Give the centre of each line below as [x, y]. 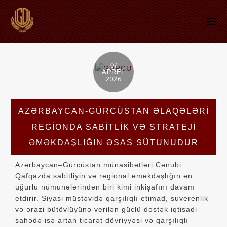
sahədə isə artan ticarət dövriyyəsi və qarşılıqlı [102, 220]
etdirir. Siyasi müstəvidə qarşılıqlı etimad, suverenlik [112, 198]
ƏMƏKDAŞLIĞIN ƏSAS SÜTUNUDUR [113, 143]
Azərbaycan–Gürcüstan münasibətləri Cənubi [99, 164]
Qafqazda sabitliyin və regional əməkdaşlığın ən [104, 176]
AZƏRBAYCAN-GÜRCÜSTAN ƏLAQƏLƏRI [113, 111]
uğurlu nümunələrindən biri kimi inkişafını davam [105, 187]
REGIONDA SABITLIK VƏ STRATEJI [113, 127]
